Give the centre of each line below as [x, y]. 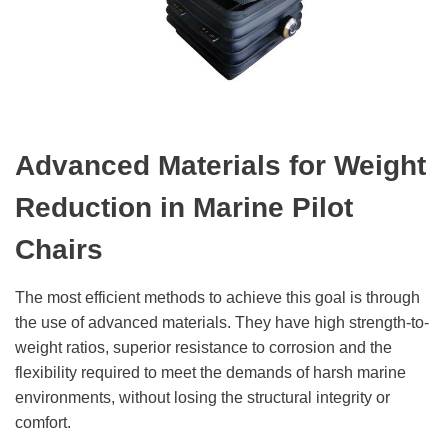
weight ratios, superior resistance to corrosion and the [203, 347]
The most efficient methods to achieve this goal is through [217, 297]
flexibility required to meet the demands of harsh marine [210, 372]
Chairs [59, 249]
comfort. [43, 422]
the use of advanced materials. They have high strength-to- [222, 322]
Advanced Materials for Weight [220, 165]
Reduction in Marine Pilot [184, 207]
